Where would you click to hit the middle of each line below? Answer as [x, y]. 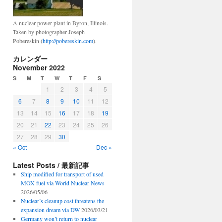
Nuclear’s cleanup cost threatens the [62, 201]
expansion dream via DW [50, 210]
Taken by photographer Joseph [49, 32]
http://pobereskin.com [68, 41]
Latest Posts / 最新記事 [51, 165]
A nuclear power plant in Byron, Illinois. [60, 23]
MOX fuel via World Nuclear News [62, 183]
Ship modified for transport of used [62, 174]
